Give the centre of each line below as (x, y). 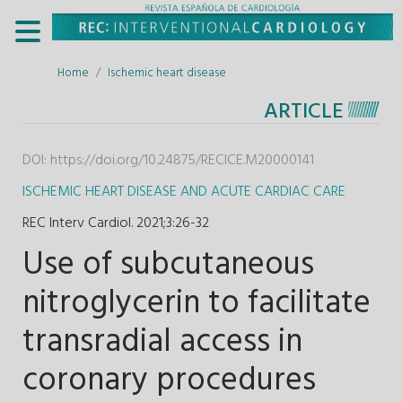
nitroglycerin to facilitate (197, 304)
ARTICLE (304, 112)
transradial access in (162, 342)
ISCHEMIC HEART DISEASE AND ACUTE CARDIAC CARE (184, 192)
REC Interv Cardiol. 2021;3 (97, 223)
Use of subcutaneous (168, 265)
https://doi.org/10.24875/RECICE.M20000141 (182, 160)
